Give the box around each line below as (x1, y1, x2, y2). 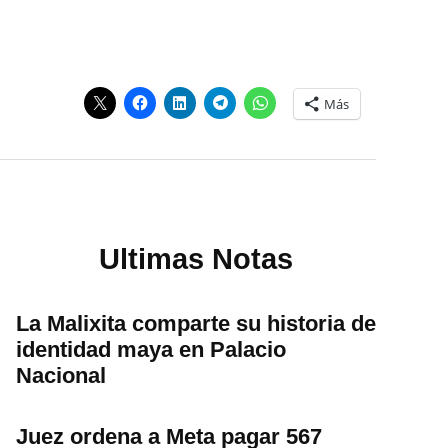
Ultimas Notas (99, 243, 293, 276)
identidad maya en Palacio (16, 336, 286, 362)
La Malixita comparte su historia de (16, 310, 376, 336)
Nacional (16, 362, 106, 388)
